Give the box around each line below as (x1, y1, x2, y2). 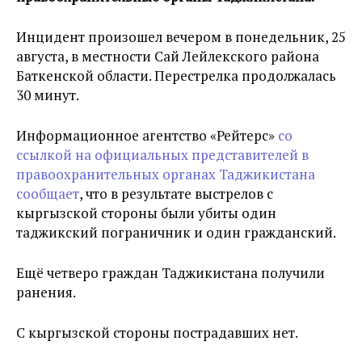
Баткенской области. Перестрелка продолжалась (16, 66, 336, 85)
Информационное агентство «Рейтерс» (16, 126, 278, 145)
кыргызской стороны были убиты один (16, 204, 276, 222)
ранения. (16, 283, 76, 301)
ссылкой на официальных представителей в (16, 145, 309, 164)
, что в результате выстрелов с (79, 184, 273, 203)
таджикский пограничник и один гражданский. (16, 223, 336, 242)
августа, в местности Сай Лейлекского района (16, 47, 319, 65)
